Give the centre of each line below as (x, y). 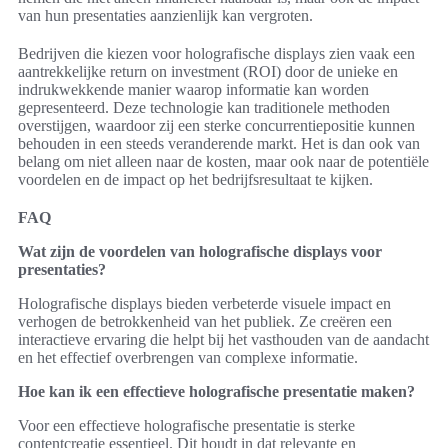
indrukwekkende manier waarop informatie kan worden (193, 89)
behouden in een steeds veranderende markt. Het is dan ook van (219, 143)
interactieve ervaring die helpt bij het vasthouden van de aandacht (223, 339)
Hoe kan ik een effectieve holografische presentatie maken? (216, 391)
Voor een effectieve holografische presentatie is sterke (186, 425)
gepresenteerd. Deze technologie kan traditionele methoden (204, 107)
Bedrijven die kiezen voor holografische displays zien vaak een (216, 53)
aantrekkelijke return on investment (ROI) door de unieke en (208, 71)
